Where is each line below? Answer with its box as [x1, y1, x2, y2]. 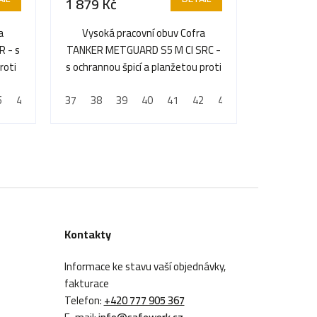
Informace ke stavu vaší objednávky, [64, 256, 226, 277]
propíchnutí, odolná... [97, 74, 190, 95]
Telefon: [64, 290, 104, 311]
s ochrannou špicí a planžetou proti [65, 57, 221, 78]
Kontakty [64, 224, 111, 246]
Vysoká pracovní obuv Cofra [81, 23, 205, 44]
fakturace [64, 273, 109, 294]
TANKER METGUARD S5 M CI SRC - [66, 40, 221, 61]
